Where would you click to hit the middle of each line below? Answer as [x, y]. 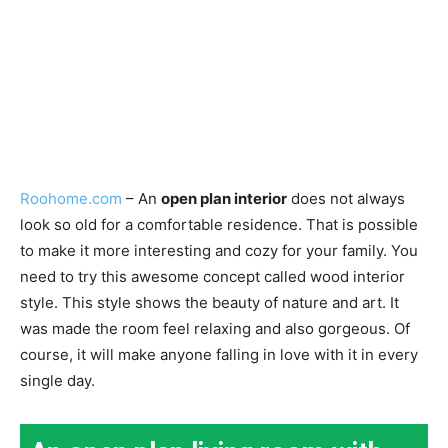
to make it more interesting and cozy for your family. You [219, 251]
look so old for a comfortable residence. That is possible [219, 225]
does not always [346, 199]
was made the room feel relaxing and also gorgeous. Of [215, 329]
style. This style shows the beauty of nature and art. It [209, 303]
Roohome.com [71, 199]
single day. [57, 381]
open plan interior [224, 199]
